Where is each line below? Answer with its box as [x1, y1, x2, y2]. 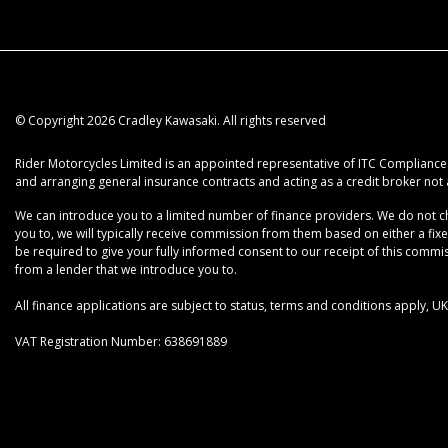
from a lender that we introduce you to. [15, 260, 237, 278]
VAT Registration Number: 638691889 [15, 332, 227, 350]
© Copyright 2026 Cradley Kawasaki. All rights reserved [15, 111, 326, 129]
